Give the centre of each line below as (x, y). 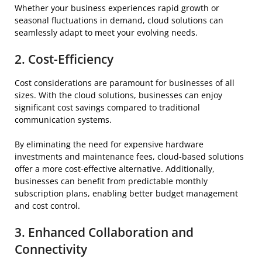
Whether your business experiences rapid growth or (117, 8)
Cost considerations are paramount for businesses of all (125, 82)
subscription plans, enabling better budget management (126, 193)
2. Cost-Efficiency (64, 59)
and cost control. (47, 205)
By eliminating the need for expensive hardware (109, 144)
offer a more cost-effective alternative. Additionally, (115, 168)
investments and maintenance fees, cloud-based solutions (129, 156)
